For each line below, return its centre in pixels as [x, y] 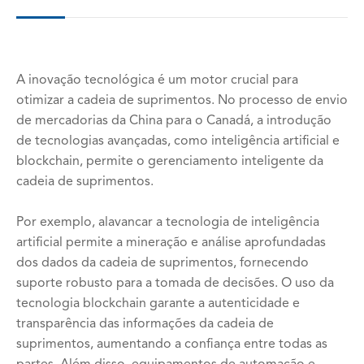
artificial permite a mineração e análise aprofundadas [171, 243]
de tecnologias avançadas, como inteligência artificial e [178, 141]
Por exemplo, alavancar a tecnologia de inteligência [168, 223]
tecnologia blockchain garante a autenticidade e [158, 304]
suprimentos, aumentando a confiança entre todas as [172, 344]
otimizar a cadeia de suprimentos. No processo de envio [182, 101]
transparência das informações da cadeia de [145, 324]
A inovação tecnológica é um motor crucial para [157, 80]
